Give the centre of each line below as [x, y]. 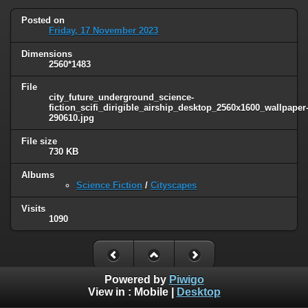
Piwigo [186, 280]
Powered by [136, 280]
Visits [33, 209]
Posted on [43, 20]
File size [39, 142]
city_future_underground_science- [121, 98]
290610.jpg [71, 118]
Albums [38, 175]
